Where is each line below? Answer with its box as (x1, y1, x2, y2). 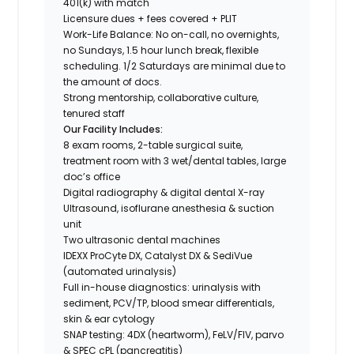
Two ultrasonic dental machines (63, 232, 221, 247)
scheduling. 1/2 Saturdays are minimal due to (63, 58, 286, 73)
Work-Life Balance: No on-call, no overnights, (63, 27, 280, 41)
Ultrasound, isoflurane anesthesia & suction (63, 201, 275, 215)
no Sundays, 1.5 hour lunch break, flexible (63, 43, 259, 57)
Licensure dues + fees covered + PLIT (63, 11, 238, 25)
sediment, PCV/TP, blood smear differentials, (63, 296, 275, 310)
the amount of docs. (63, 74, 163, 88)
